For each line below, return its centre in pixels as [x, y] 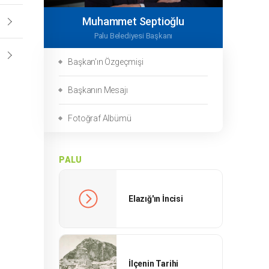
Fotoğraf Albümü [100, 118]
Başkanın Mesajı [98, 90]
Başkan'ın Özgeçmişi [106, 62]
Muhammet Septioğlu [133, 21]
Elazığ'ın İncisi [156, 199]
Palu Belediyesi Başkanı [133, 36]
